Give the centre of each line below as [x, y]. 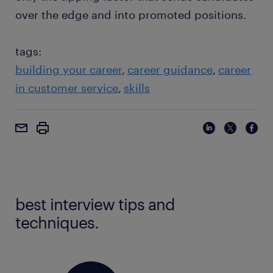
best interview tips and [95, 204]
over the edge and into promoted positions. [131, 15]
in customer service [67, 88]
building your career [69, 69]
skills [137, 88]
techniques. [57, 222]
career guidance [170, 69]
